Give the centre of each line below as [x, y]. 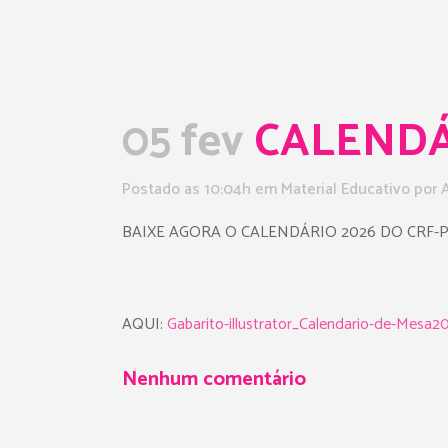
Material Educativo [345, 189]
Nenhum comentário [214, 379]
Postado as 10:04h [186, 189]
